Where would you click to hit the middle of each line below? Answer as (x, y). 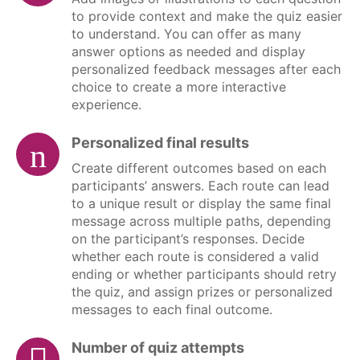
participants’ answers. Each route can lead (200, 186)
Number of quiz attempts (158, 348)
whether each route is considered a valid (195, 257)
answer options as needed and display (188, 52)
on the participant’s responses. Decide (188, 239)
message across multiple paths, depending (201, 221)
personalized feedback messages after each (206, 70)
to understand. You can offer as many (186, 34)
